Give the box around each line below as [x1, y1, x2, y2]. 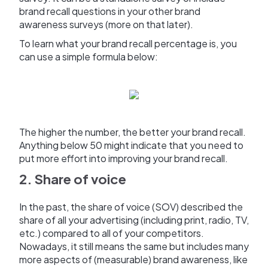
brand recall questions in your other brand [19, 5, 200, 18]
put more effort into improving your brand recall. [19, 152, 228, 165]
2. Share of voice [19, 170, 126, 188]
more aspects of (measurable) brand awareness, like [19, 253, 248, 266]
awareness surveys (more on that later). [19, 18, 193, 31]
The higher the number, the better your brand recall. [19, 126, 246, 139]
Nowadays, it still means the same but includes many [19, 240, 249, 253]
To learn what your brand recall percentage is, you [19, 37, 237, 50]
